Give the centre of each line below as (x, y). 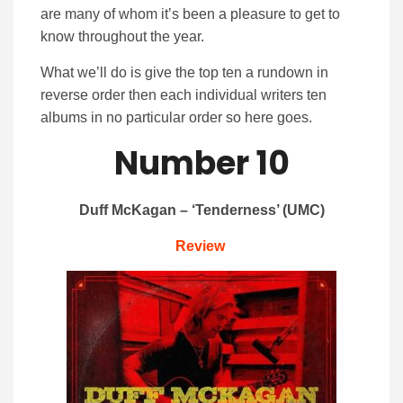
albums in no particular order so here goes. (176, 118)
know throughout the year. (122, 37)
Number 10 (201, 164)
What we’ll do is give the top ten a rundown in (184, 73)
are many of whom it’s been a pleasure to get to (190, 14)
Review (201, 246)
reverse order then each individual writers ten (184, 95)
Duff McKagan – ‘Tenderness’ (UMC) (201, 210)
